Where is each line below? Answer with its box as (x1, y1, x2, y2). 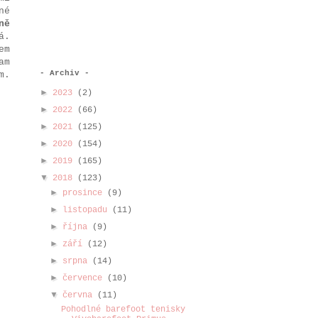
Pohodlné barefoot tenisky (60, 305, 185, 314)
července (62, 273, 108, 283)
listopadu (62, 205, 113, 215)
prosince (62, 188, 108, 198)
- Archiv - (40, 69, 89, 77)
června (62, 290, 98, 300)
